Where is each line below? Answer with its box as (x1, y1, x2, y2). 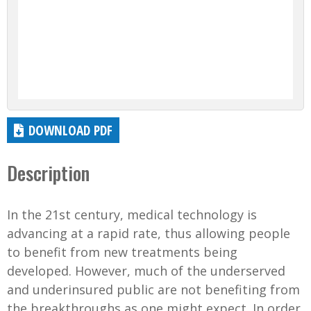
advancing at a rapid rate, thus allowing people (7, 224, 290, 242)
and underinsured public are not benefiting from (7, 280, 300, 298)
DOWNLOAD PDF (28, 120, 113, 140)
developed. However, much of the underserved (7, 262, 285, 279)
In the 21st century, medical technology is (7, 205, 257, 223)
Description (7, 158, 90, 187)
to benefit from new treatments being (7, 243, 237, 260)
